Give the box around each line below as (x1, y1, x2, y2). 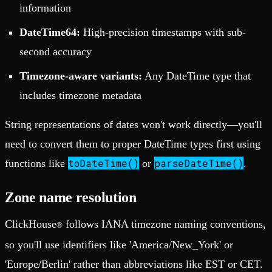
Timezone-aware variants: (19, 69, 142, 82)
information (19, 1, 71, 14)
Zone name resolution (5, 189, 137, 205)
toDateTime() (68, 156, 139, 169)
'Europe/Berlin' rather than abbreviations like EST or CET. (5, 257, 263, 270)
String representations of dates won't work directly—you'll (5, 118, 262, 131)
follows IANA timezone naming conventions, (63, 217, 266, 230)
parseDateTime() (154, 156, 243, 169)
